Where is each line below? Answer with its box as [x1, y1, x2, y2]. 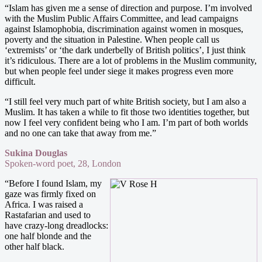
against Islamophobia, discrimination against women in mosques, [5, 23, 243, 34]
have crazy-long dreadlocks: [5, 220, 108, 230]
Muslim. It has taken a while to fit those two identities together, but [5, 106, 249, 117]
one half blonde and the [5, 230, 91, 241]
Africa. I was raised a [5, 199, 83, 209]
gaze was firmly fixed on [5, 188, 96, 199]
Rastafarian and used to [5, 209, 91, 220]
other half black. [5, 241, 64, 251]
